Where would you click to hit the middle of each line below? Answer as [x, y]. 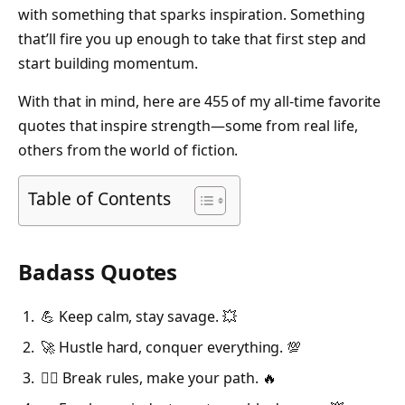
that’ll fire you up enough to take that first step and [193, 39]
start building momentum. [108, 64]
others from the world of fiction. [128, 150]
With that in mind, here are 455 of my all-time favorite [200, 101]
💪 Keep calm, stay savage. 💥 [139, 317]
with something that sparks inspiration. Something [192, 15]
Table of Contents [100, 199]
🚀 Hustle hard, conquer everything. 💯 [171, 348]
